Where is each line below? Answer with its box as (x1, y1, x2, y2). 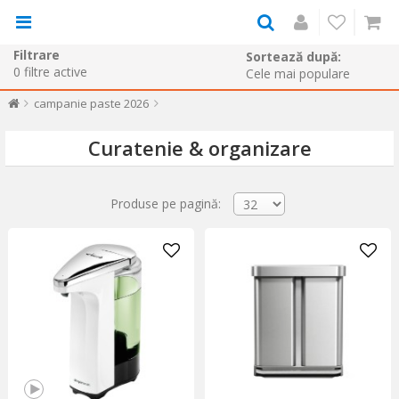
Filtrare (13, 45, 60, 63)
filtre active (24, 62, 87, 80)
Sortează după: (246, 48, 341, 65)
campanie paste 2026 (33, 95, 149, 111)
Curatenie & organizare (87, 134, 312, 162)
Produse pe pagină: (110, 194, 221, 212)
